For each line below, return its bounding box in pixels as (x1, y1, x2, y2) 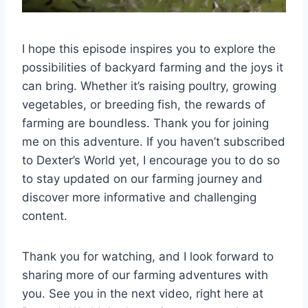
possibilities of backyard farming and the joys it (22, 60, 283, 74)
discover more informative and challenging (22, 190, 256, 204)
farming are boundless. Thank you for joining (22, 115, 269, 130)
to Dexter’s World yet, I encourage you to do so (22, 153, 280, 167)
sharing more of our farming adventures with (22, 267, 268, 282)
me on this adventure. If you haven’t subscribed (22, 134, 285, 148)
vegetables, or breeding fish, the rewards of (22, 97, 265, 111)
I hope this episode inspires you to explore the (22, 41, 276, 56)
